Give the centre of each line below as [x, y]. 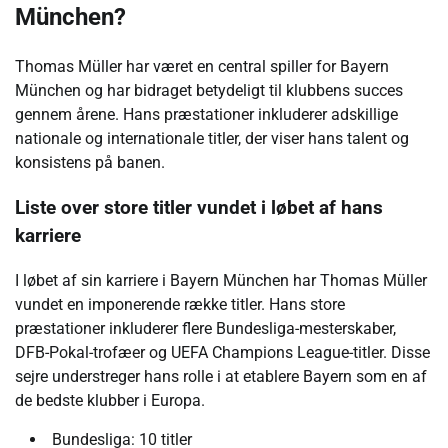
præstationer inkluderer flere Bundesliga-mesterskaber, [205, 328]
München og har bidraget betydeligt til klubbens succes [209, 91]
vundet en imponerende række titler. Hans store [180, 304]
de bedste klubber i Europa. [110, 400]
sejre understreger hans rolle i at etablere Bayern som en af [221, 376]
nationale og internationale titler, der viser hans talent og [212, 139]
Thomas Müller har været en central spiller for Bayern [202, 67]
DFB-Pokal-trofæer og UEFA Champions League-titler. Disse [222, 352]
